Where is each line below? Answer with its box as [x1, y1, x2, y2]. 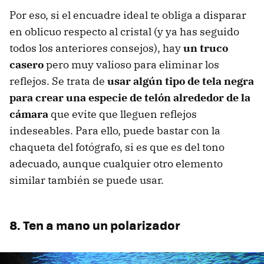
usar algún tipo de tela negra [107, 74, 254, 88]
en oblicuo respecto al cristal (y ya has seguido [9, 25, 239, 38]
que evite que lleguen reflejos [48, 107, 197, 121]
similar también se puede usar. [9, 173, 164, 187]
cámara [9, 107, 48, 121]
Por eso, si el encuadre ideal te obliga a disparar [9, 8, 246, 22]
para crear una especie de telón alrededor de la [9, 91, 250, 104]
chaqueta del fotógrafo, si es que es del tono [9, 140, 225, 154]
